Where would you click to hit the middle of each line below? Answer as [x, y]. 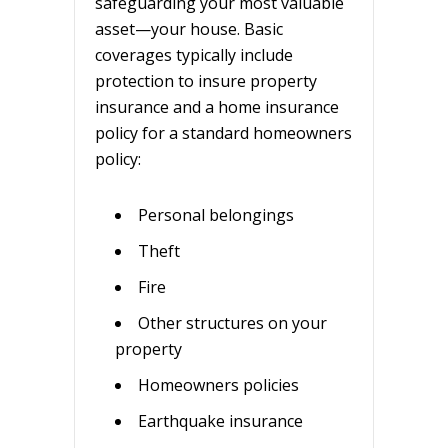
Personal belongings [216, 214]
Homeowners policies [218, 384]
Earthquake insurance [220, 420]
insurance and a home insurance [217, 106]
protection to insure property [206, 80]
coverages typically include [194, 54]
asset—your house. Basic [189, 28]
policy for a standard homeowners [223, 132]
